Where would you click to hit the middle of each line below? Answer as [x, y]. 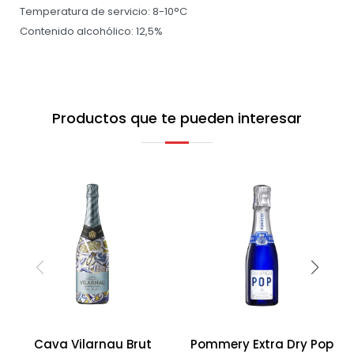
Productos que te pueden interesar [177, 118]
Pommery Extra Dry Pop [262, 344]
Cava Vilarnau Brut [92, 344]
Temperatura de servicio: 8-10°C [104, 11]
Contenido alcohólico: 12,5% [91, 31]
